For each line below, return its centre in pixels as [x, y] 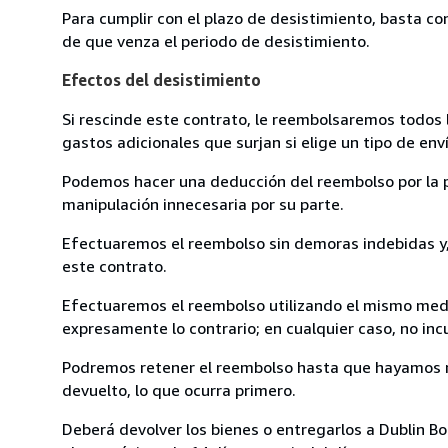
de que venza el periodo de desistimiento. [216, 40]
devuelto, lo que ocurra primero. [179, 389]
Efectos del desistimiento [161, 79]
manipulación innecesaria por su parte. [203, 203]
